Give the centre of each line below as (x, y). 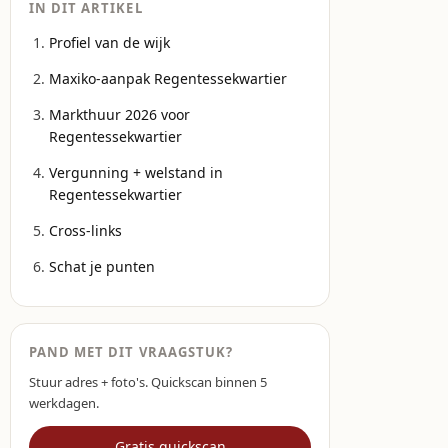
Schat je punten (102, 266)
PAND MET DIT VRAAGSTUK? (131, 352)
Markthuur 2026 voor (119, 114)
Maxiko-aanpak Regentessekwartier (168, 78)
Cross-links (85, 230)
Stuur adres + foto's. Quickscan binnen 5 (148, 382)
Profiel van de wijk (109, 42)
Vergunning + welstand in (136, 172)
